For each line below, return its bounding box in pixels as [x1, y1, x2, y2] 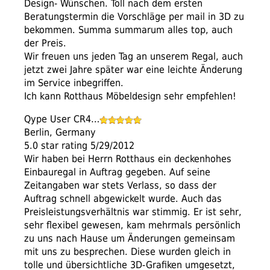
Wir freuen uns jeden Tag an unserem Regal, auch [24, 51, 243, 63]
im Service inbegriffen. [24, 77, 124, 89]
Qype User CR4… [24, 113, 99, 125]
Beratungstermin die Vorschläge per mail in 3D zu [24, 11, 244, 23]
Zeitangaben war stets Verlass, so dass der [24, 180, 216, 192]
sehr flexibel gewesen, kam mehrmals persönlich [24, 219, 240, 231]
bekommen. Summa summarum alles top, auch [24, 24, 233, 36]
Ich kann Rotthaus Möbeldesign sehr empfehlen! [24, 90, 236, 102]
